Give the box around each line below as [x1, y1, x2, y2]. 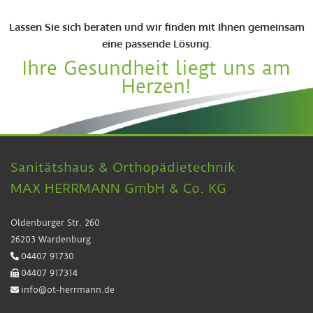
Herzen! [122, 74, 191, 98]
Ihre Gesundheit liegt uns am [22, 56, 291, 80]
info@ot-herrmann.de [21, 284, 115, 295]
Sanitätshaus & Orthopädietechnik [10, 159, 235, 175]
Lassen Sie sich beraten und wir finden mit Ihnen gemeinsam [8, 20, 305, 34]
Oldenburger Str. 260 [10, 217, 100, 228]
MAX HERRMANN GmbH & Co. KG [10, 180, 226, 196]
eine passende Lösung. [102, 36, 211, 50]
